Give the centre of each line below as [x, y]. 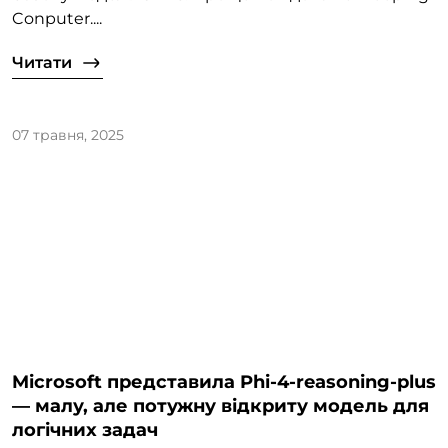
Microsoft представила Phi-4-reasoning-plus [224, 381]
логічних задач [85, 429]
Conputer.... [57, 19]
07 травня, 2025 [68, 135]
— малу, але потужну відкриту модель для [220, 405]
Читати [42, 63]
